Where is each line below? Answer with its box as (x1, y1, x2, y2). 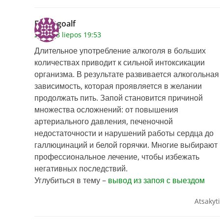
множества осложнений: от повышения (34, 104, 178, 115)
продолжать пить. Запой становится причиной (34, 92, 203, 104)
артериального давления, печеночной (34, 116, 173, 127)
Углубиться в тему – (34, 175, 108, 186)
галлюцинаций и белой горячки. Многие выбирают (34, 139, 218, 151)
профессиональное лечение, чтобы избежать (34, 151, 199, 163)
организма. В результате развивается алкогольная (34, 69, 219, 80)
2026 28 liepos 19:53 (34, 30, 101, 40)
